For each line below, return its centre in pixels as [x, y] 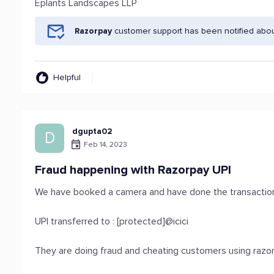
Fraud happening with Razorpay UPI [133, 170]
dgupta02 [93, 131]
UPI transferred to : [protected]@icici [112, 221]
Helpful [67, 77]
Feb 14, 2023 [106, 144]
